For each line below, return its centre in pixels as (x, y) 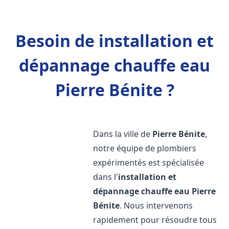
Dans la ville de (123, 134)
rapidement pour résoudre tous (155, 220)
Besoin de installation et (114, 41)
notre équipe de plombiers (145, 148)
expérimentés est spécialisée (149, 163)
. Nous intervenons (156, 205)
